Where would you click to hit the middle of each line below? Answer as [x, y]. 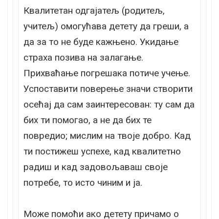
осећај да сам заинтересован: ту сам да [109, 104]
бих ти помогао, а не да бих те [88, 120]
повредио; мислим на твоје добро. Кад [107, 135]
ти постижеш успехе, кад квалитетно [102, 151]
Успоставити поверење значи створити [108, 88]
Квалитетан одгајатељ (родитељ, [94, 10]
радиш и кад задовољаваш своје [96, 167]
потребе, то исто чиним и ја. [83, 182]
